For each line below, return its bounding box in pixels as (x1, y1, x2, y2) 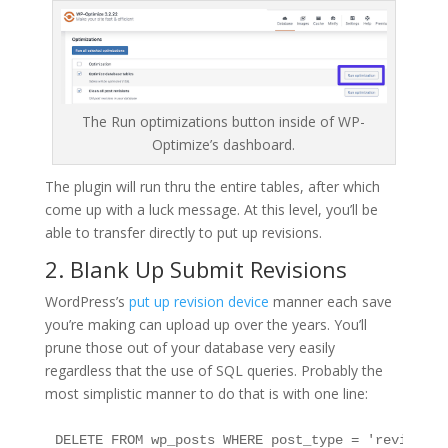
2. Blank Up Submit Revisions (44, 254, 347, 285)
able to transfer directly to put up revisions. (44, 223, 322, 243)
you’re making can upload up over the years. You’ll (44, 315, 367, 335)
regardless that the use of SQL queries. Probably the (44, 361, 383, 381)
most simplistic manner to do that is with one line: (44, 384, 368, 404)
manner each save (268, 292, 392, 312)
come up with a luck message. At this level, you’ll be (44, 200, 378, 220)
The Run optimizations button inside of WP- (82, 112, 366, 132)
